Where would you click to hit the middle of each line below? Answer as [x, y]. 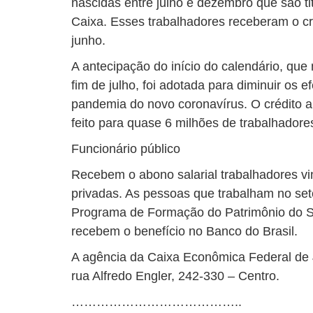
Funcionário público [126, 149]
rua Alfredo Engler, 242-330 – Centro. [175, 276]
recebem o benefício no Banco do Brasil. [184, 231]
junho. [88, 41]
